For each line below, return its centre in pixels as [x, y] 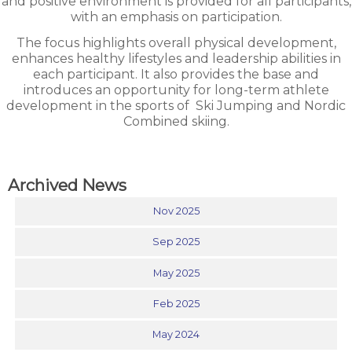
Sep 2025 [176, 242]
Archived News [67, 185]
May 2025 [176, 273]
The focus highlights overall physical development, [176, 43]
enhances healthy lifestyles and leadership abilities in [176, 59]
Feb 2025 [176, 304]
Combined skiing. [176, 122]
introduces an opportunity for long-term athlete [176, 90]
